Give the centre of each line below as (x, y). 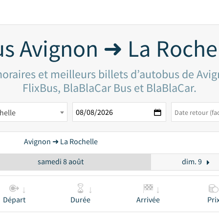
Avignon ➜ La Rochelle (61, 141)
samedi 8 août (60, 161)
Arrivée (148, 199)
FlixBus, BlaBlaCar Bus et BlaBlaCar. (109, 88)
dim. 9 (192, 161)
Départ (14, 199)
